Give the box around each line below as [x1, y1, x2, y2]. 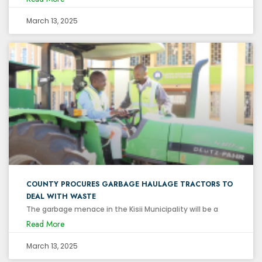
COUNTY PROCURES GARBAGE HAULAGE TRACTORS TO [26, 178, 233, 189]
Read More [26, 218, 64, 230]
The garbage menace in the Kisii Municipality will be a [26, 204, 218, 214]
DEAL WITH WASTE [26, 191, 96, 202]
